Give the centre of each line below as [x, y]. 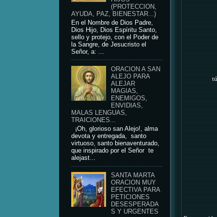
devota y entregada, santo [108, 136]
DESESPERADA [135, 205]
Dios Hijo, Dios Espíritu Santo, [114, 30]
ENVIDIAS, [127, 106]
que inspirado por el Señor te [112, 150]
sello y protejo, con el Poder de [115, 37]
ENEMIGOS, [129, 99]
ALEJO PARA [130, 77]
